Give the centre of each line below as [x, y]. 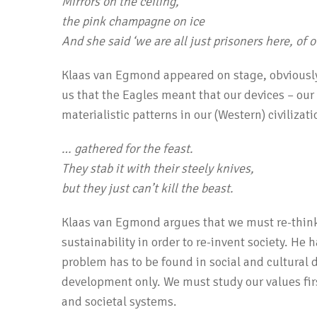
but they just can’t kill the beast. [148, 188]
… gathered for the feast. [127, 149]
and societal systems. [119, 301]
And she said [97, 41]
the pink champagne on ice [133, 21]
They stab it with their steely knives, [158, 168]
